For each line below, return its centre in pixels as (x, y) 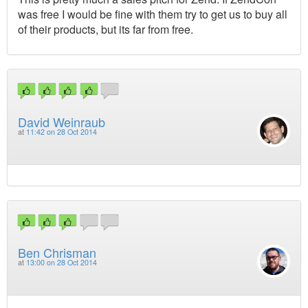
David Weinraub (62, 121)
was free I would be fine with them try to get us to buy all (153, 14)
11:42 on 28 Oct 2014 (62, 131)
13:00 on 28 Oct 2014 (62, 263)
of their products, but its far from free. (106, 30)
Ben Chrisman (57, 253)
